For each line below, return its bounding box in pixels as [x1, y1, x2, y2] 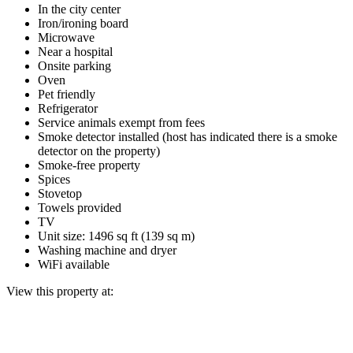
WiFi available [38, 257, 110, 271]
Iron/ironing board [38, 16, 128, 30]
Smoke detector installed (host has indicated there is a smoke [38, 129, 337, 143]
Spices [38, 172, 70, 186]
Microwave [38, 30, 95, 44]
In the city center [38, 2, 121, 16]
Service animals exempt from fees [38, 115, 205, 129]
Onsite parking [38, 58, 111, 72]
